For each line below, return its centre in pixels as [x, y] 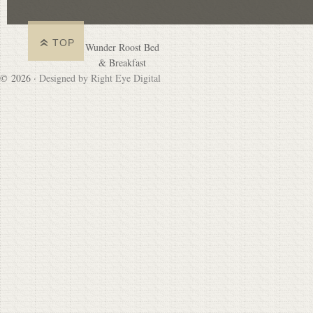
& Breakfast [122, 63]
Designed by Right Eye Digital [100, 78]
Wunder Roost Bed [122, 47]
